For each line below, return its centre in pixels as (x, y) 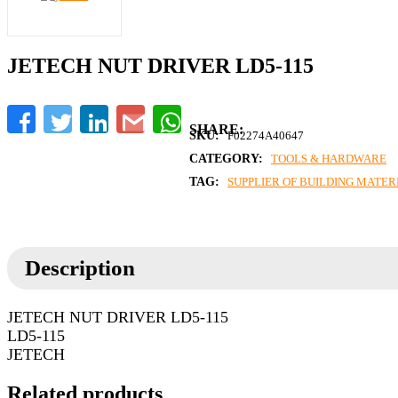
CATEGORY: (228, 159)
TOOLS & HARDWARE (329, 159)
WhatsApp (211, 112)
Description (80, 268)
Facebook (63, 112)
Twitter (92, 112)
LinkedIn (134, 112)
